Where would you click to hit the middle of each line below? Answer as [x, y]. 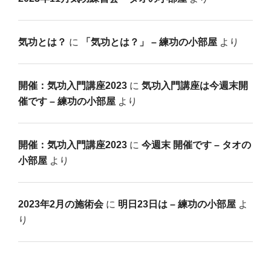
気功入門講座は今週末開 [195, 85]
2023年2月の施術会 [61, 204]
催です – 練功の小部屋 [67, 101]
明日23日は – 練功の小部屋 [177, 204]
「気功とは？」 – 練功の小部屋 [149, 42]
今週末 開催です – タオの [196, 145]
